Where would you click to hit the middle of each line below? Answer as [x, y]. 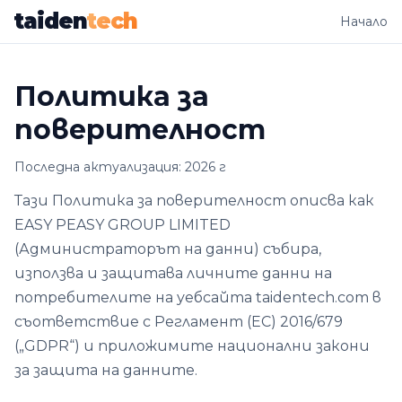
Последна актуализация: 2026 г [120, 167]
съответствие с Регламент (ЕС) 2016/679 [179, 322]
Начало [364, 22]
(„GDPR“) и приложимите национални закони [192, 346]
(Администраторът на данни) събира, [168, 249]
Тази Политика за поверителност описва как [194, 201]
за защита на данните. [106, 370]
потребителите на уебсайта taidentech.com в [198, 297]
